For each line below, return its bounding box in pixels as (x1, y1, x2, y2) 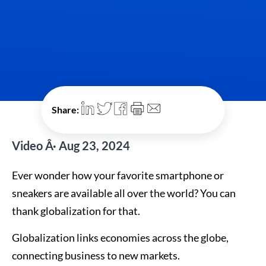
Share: (52, 104, 80, 116)
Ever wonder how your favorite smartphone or (12, 169, 224, 182)
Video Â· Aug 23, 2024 (12, 138, 130, 153)
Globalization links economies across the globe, (12, 231, 229, 245)
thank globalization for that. (12, 204, 140, 218)
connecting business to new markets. (12, 249, 180, 262)
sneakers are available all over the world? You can (12, 186, 236, 200)
